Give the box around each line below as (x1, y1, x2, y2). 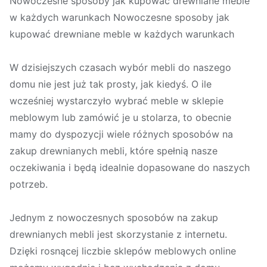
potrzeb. (10, 178, 48, 191)
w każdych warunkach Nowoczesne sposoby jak (10, 11, 229, 24)
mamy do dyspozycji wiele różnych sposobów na (10, 128, 233, 141)
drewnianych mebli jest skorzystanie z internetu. (10, 228, 227, 241)
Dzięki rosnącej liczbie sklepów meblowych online (10, 245, 236, 257)
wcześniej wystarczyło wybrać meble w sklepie (10, 95, 223, 107)
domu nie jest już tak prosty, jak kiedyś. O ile (10, 78, 212, 91)
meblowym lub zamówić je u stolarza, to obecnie (10, 111, 231, 124)
